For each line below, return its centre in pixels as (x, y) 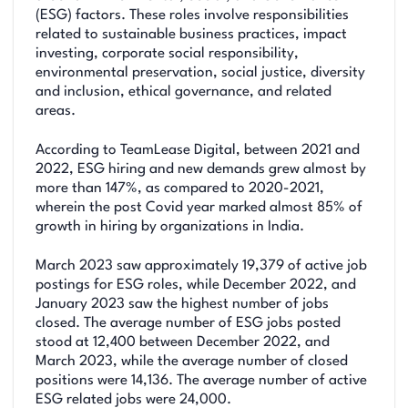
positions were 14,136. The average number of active (201, 380)
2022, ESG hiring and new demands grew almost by (201, 169)
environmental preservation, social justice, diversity (200, 72)
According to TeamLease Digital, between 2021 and (198, 150)
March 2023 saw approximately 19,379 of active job (201, 265)
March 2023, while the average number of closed (192, 361)
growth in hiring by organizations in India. (170, 226)
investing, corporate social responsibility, (167, 53)
